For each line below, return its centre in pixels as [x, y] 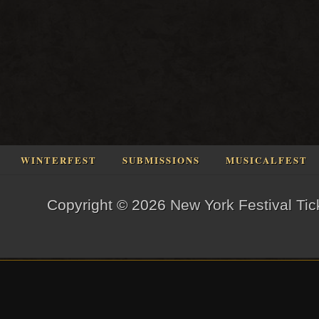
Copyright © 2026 [109, 205]
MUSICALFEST [267, 160]
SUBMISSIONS [161, 160]
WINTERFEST [59, 160]
